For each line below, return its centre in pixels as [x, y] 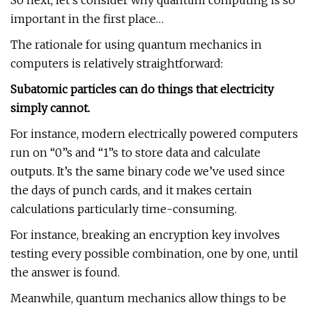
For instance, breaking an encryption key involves [145, 235]
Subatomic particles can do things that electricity [142, 89]
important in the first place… [87, 19]
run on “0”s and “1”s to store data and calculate [135, 153]
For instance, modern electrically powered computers [154, 134]
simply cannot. [50, 108]
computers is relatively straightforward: [117, 63]
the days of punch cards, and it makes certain [131, 190]
